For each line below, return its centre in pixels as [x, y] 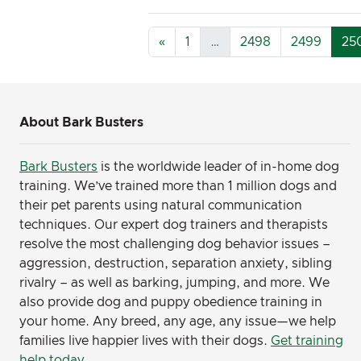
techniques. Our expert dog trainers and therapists [174, 225]
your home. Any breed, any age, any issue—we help [178, 322]
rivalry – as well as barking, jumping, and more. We [174, 283]
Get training [307, 341]
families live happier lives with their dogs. [145, 341]
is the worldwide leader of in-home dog [218, 167]
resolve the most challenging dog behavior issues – [175, 244]
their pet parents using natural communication [161, 205]
